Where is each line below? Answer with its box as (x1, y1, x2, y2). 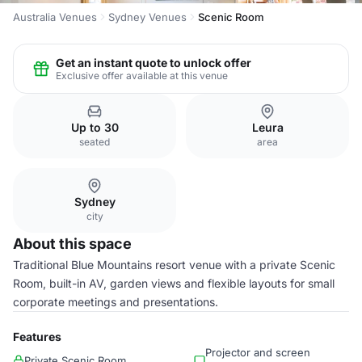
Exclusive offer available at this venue (56, 69, 228, 82)
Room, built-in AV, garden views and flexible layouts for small (13, 276, 335, 290)
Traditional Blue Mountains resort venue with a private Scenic (13, 258, 335, 271)
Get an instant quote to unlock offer (56, 55, 251, 69)
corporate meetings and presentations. (13, 295, 218, 309)
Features (13, 330, 61, 343)
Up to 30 (70, 120, 119, 134)
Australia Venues (13, 11, 97, 23)
